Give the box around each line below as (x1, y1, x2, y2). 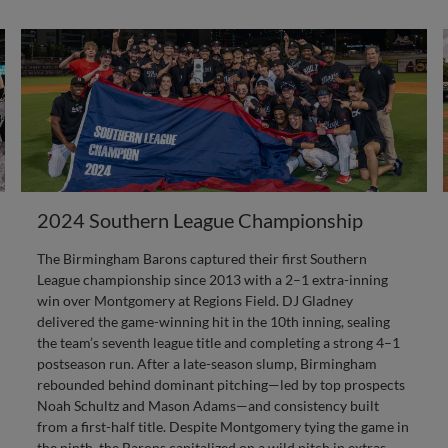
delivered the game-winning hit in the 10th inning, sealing (36, 313, 390, 330)
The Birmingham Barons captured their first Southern (36, 250, 367, 267)
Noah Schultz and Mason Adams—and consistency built (36, 397, 379, 414)
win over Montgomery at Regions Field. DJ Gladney (36, 292, 353, 309)
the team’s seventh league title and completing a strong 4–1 (36, 334, 400, 351)
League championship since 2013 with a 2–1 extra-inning (36, 271, 388, 288)
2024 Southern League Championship (36, 208, 363, 232)
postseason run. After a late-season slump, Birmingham (36, 355, 377, 372)
